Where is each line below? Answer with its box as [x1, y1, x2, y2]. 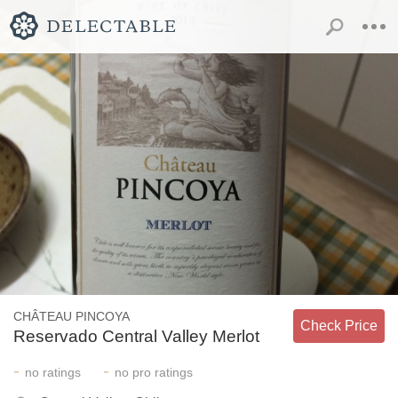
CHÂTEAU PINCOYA [13, 308, 130, 323]
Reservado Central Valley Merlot [13, 326, 259, 346]
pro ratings [129, 364, 193, 379]
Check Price [300, 317, 378, 333]
